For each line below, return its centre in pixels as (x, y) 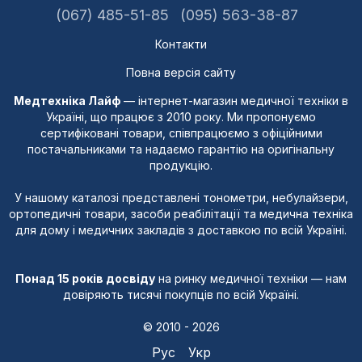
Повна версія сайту (181, 72)
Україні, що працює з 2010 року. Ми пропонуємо (181, 117)
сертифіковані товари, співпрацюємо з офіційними (181, 133)
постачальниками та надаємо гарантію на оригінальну (181, 149)
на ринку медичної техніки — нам (251, 278)
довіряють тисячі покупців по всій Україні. (181, 295)
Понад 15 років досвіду (85, 278)
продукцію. (181, 165)
